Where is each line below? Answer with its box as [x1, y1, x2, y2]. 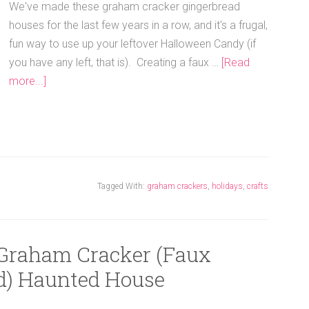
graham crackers [147, 181, 208, 191]
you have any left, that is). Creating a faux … [9, 56, 221, 69]
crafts [247, 181, 268, 191]
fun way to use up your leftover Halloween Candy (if [9, 37, 256, 50]
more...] [9, 74, 46, 88]
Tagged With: [97, 181, 147, 191]
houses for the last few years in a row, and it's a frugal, [9, 19, 268, 32]
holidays [212, 181, 243, 191]
